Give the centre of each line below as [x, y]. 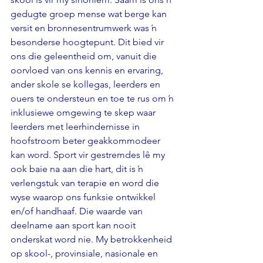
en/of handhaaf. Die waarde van [78, 211]
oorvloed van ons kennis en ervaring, [88, 70]
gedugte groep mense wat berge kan [90, 14]
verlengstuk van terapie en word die [86, 183]
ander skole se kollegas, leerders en [87, 84]
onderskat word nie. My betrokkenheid [92, 239]
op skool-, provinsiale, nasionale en [85, 253]
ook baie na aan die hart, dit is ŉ [78, 168]
